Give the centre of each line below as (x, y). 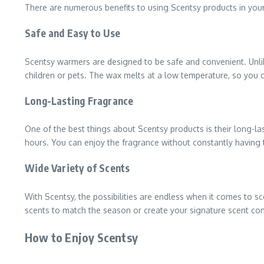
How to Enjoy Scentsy (81, 237)
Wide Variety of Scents (77, 168)
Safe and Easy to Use (72, 33)
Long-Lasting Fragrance (79, 100)
